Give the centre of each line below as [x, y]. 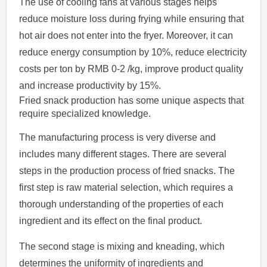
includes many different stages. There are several [123, 154]
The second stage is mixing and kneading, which [122, 246]
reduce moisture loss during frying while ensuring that [132, 18]
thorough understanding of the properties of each [122, 204]
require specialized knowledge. [85, 113]
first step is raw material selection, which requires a [126, 187]
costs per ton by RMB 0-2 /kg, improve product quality [131, 69]
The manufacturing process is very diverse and [118, 137]
